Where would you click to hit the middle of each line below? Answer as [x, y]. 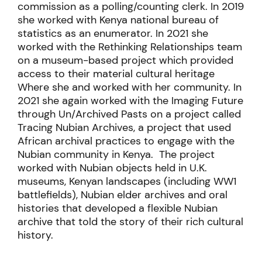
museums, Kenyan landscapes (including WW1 [127, 182]
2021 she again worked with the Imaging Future [130, 101]
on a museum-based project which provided [125, 61]
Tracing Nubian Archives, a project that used [124, 128]
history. [35, 235]
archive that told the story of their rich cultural [130, 222]
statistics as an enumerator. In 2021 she [113, 34]
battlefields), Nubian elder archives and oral [123, 195]
